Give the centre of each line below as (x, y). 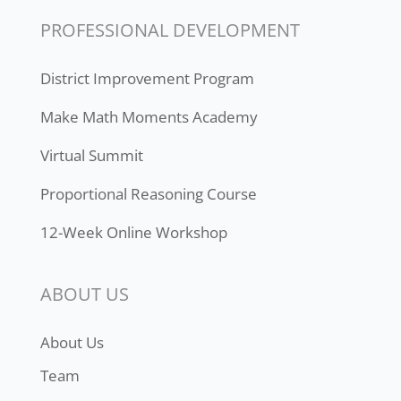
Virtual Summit (91, 155)
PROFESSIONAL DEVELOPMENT (170, 30)
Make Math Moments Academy (149, 116)
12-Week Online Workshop (133, 232)
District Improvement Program (147, 78)
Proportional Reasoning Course (148, 193)
